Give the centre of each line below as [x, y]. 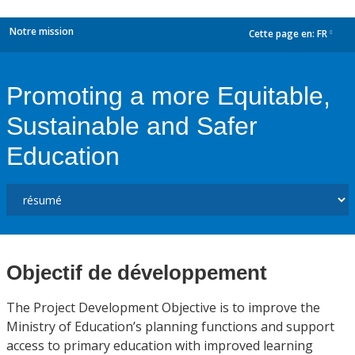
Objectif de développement [137, 273]
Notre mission [42, 31]
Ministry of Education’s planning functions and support [170, 326]
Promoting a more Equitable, [168, 96]
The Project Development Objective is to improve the [163, 307]
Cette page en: [283, 34]
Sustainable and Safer [132, 126]
